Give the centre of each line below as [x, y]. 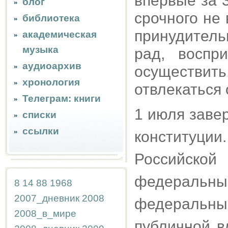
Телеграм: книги [62, 98]
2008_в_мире [45, 213]
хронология [51, 82]
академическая [60, 34]
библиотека [51, 18]
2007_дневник [47, 198]
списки [39, 115]
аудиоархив [52, 66]
